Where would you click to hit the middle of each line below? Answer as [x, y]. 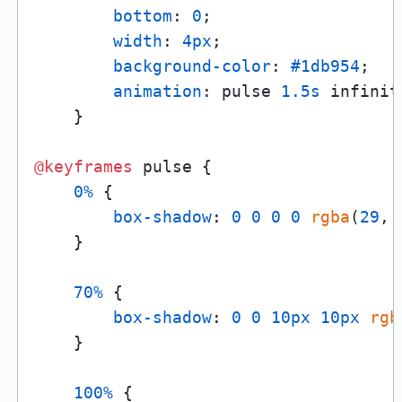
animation [157, 91]
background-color [192, 66]
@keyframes [83, 166]
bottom [142, 15]
